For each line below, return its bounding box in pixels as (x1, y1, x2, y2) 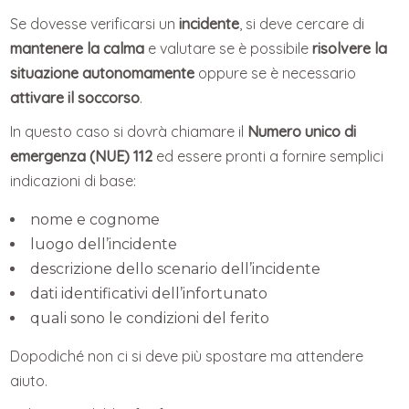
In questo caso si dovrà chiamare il (10, 122, 248, 142)
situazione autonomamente (10, 64, 195, 83)
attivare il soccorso (10, 89, 141, 108)
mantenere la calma (10, 39, 145, 58)
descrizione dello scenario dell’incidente (30, 260, 321, 278)
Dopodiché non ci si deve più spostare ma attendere (10, 347, 364, 366)
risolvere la (312, 39, 388, 58)
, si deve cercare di (239, 15, 365, 34)
